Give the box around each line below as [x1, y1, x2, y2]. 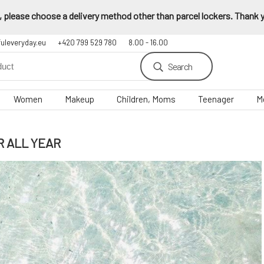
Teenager [198, 94, 234, 104]
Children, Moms [117, 94, 176, 104]
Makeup [65, 94, 94, 104]
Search [167, 61, 192, 72]
